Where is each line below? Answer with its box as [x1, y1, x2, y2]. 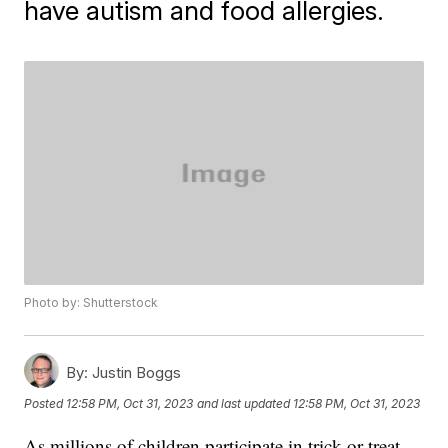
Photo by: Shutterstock [24, 295, 159, 311]
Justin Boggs [88, 363, 182, 383]
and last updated [197, 396, 291, 412]
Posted [24, 396, 67, 412]
